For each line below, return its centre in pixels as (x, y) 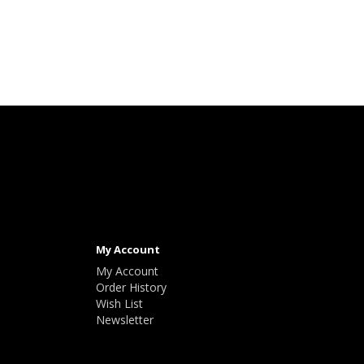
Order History (131, 287)
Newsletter (124, 320)
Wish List (119, 303)
